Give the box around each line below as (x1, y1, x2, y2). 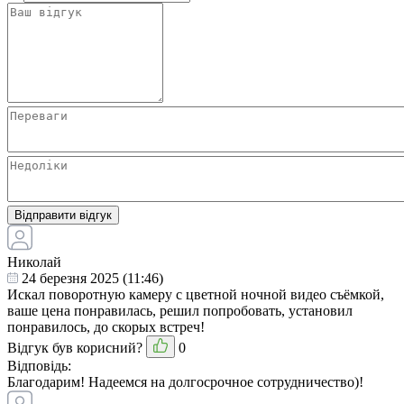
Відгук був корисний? (7, 340, 142, 356)
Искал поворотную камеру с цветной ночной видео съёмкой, (7, 287, 384, 303)
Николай (7, 254, 61, 271)
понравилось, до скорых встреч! (7, 319, 205, 335)
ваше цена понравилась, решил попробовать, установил (7, 303, 353, 319)
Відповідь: (7, 358, 71, 374)
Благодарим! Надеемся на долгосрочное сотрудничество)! (7, 374, 363, 390)
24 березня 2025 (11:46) (18, 271, 163, 287)
